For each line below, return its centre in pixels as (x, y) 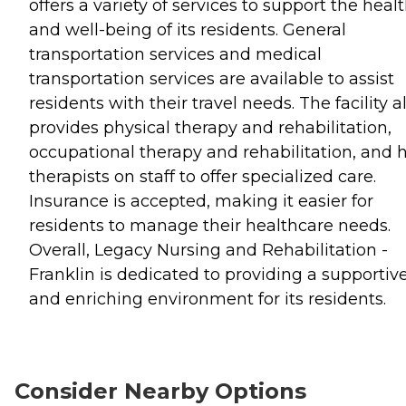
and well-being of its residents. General (188, 29)
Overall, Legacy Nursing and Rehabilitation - (208, 250)
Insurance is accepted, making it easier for (201, 201)
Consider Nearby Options (160, 391)
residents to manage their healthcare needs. (210, 225)
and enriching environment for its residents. (208, 299)
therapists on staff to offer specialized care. (203, 176)
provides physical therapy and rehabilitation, (210, 127)
